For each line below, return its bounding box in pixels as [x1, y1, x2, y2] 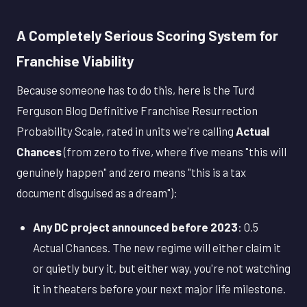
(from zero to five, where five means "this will [62, 145, 286, 159]
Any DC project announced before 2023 [33, 220, 238, 234]
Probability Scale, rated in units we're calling [16, 124, 236, 138]
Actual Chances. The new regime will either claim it [33, 241, 281, 255]
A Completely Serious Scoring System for [16, 26, 278, 44]
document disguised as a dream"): [16, 186, 177, 200]
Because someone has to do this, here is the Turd [16, 83, 254, 97]
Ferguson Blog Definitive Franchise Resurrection [16, 103, 258, 118]
